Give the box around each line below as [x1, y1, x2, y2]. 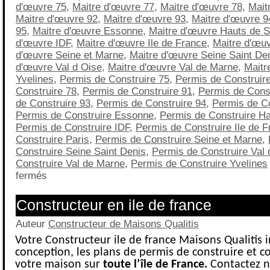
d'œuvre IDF [16, 37, 71, 49]
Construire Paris [16, 133, 89, 145]
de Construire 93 [16, 97, 90, 109]
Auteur [16, 218, 48, 230]
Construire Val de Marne [16, 157, 125, 169]
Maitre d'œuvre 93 [104, 13, 186, 25]
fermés [16, 169, 47, 181]
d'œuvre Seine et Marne [16, 49, 124, 61]
